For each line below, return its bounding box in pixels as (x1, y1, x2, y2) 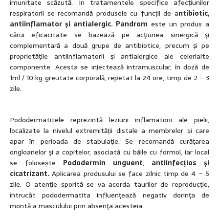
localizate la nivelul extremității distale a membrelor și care (10, 125, 209, 136)
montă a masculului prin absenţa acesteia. (10, 200, 144, 212)
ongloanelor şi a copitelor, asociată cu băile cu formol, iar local (10, 147, 209, 158)
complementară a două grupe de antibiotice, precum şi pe (10, 40, 209, 51)
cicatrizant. (10, 168, 49, 179)
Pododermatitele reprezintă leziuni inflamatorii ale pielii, (10, 114, 209, 126)
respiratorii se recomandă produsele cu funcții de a (10, 8, 178, 19)
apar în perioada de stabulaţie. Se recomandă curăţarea (10, 136, 209, 147)
